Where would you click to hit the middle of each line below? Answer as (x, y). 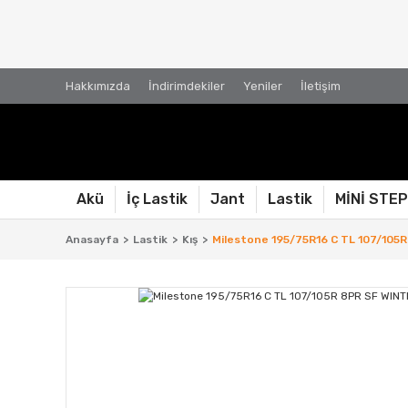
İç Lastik (157, 199)
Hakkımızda (98, 86)
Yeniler (263, 86)
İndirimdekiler (187, 86)
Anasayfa (92, 240)
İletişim (321, 86)
